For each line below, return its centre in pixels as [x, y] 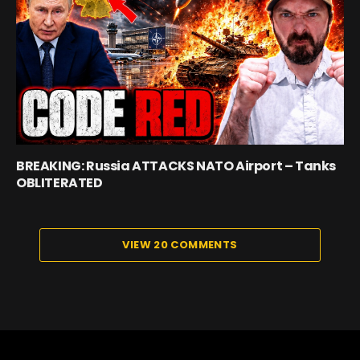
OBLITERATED [59, 182]
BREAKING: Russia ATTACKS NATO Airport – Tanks [176, 166]
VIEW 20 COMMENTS [180, 244]
